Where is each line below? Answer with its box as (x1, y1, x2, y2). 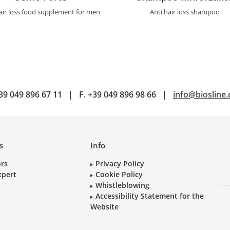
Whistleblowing (95, 180, 149, 190)
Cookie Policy (95, 169, 143, 180)
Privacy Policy (95, 159, 144, 169)
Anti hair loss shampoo (149, 7, 220, 17)
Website (90, 202, 119, 212)
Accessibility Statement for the (95, 191, 204, 201)
